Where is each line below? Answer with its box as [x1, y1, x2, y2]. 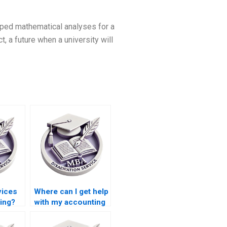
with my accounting [33, 198, 105, 207]
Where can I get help [33, 187, 108, 197]
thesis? [33, 208, 61, 218]
